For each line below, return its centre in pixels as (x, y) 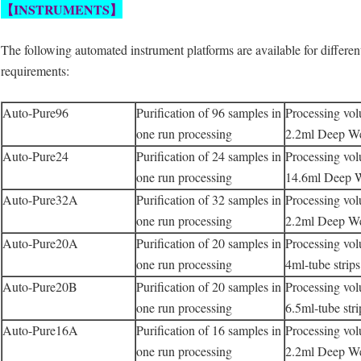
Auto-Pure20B (40, 287)
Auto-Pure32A (40, 200)
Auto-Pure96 (35, 113)
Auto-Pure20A (40, 243)
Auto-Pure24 (35, 156)
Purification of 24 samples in (209, 156)
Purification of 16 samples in (209, 330)
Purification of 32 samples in (209, 200)
